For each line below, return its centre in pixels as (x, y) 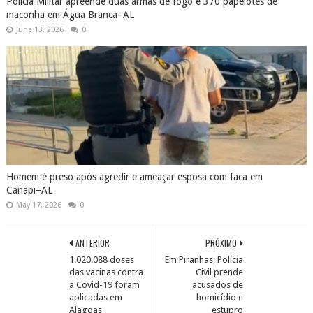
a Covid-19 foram (104, 285)
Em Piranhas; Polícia (204, 260)
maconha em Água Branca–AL (70, 15)
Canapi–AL (29, 190)
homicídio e (220, 297)
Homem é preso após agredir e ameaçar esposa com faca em (134, 177)
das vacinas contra (106, 272)
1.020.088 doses (101, 260)
